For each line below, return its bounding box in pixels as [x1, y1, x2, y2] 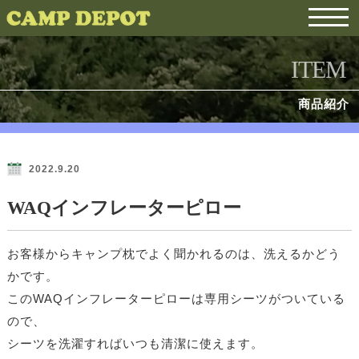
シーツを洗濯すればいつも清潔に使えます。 [6, 337, 264, 350]
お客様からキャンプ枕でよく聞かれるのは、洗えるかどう [6, 247, 341, 260]
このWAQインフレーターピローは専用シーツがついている [6, 292, 345, 305]
